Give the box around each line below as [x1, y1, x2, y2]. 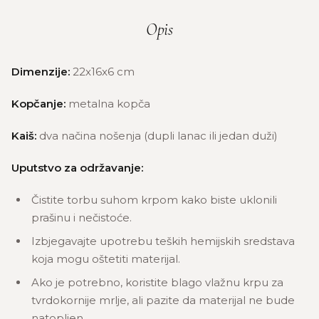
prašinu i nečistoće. [31, 211, 132, 224]
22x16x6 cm [70, 65, 135, 78]
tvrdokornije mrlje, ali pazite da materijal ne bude [31, 293, 295, 307]
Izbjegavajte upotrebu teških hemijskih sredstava [31, 234, 295, 248]
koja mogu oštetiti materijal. [31, 252, 180, 266]
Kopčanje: [11, 97, 66, 110]
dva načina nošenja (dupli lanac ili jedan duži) [36, 129, 278, 142]
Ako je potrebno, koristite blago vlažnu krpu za [31, 276, 283, 289]
